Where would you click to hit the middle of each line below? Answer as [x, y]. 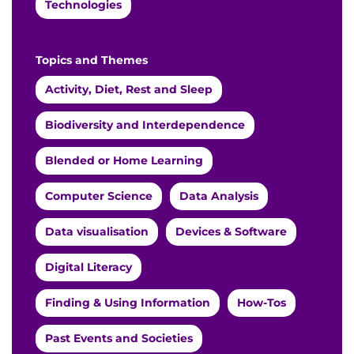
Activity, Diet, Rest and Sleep [129, 89]
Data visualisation [97, 231]
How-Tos [262, 302]
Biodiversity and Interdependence [145, 124]
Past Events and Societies [119, 338]
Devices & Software [231, 231]
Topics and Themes [92, 60]
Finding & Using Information [128, 302]
